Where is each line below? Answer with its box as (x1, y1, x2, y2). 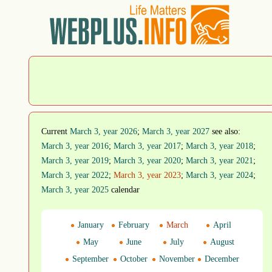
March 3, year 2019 (41, 156, 109, 165)
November (157, 254, 195, 263)
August (207, 237, 234, 246)
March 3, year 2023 (114, 171, 181, 180)
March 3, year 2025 (41, 185, 109, 194)
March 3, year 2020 (114, 156, 181, 165)
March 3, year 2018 (186, 141, 253, 151)
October (118, 254, 148, 263)
